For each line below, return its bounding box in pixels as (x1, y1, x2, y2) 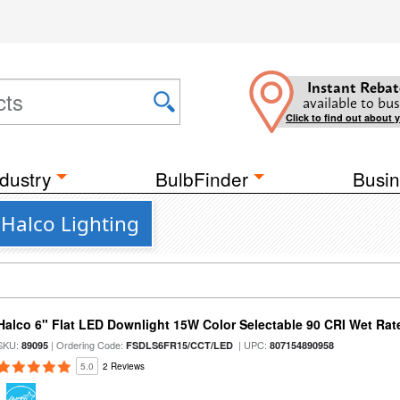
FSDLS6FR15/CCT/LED (126, 338, 234, 352)
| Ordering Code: (48, 337, 127, 352)
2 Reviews (103, 360, 146, 372)
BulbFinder (155, 165, 248, 192)
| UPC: (233, 337, 271, 352)
